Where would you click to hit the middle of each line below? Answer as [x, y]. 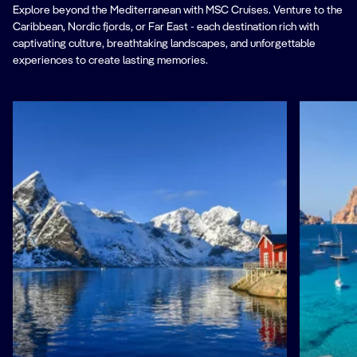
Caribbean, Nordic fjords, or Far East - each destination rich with [166, 27]
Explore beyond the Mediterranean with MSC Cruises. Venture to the [178, 10]
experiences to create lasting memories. [110, 60]
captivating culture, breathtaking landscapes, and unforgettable [164, 43]
